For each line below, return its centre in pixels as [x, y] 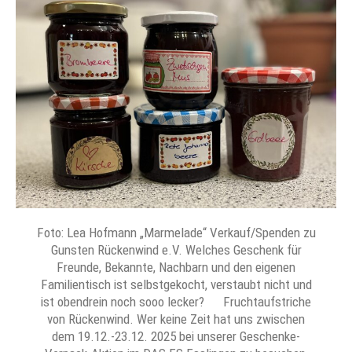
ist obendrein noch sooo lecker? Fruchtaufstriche [176, 302]
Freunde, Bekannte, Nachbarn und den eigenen [176, 268]
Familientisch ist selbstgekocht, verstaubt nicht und [176, 285]
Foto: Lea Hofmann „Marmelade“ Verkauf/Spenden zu [176, 233]
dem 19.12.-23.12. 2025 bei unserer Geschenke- [176, 337]
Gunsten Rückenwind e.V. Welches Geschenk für [176, 250]
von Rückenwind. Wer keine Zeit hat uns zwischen [176, 319]
